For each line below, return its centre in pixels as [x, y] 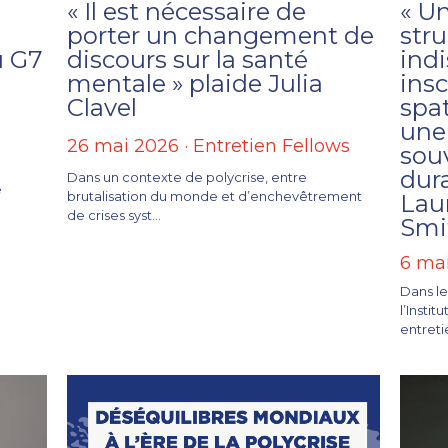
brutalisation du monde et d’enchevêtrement [214, 195]
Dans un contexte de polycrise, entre [187, 176]
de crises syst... [114, 214]
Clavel [102, 107]
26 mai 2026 [123, 145]
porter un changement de [220, 35]
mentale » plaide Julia [195, 83]
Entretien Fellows [271, 145]
